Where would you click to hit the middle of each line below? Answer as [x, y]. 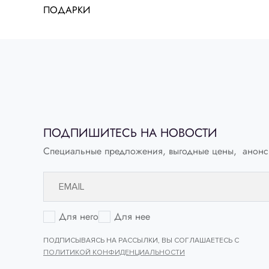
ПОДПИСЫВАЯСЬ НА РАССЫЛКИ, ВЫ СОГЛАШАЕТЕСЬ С [141, 241]
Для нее [132, 217]
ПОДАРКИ [67, 10]
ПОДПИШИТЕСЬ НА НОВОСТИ [130, 133]
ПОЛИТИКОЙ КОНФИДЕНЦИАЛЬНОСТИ [114, 253]
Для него [79, 217]
